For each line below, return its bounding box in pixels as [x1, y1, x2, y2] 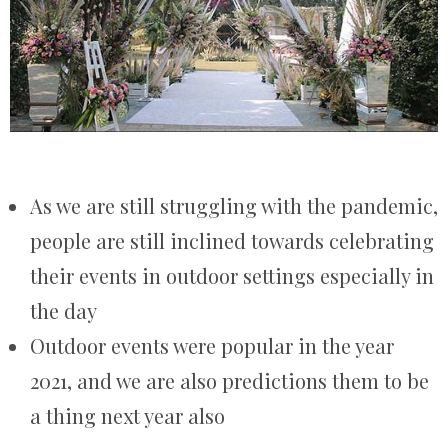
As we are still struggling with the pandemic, [30, 192, 438, 220]
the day [30, 297, 97, 325]
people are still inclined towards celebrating [30, 227, 434, 255]
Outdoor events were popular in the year [30, 332, 394, 360]
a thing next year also [30, 402, 225, 430]
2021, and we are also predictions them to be [30, 367, 429, 395]
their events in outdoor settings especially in [30, 262, 434, 290]
